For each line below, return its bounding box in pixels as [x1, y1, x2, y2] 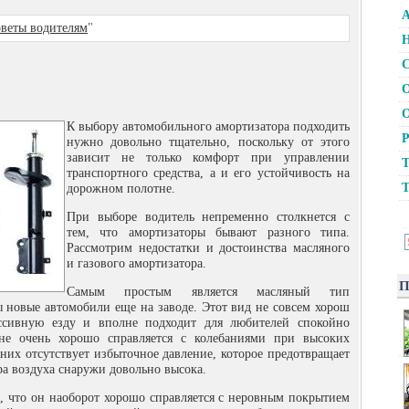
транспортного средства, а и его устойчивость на [67, 166, 350, 180]
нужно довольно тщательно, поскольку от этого [67, 135, 350, 149]
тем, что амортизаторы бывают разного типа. [67, 225, 350, 239]
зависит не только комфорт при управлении [67, 151, 350, 164]
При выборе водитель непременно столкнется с [67, 210, 350, 224]
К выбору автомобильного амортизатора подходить [67, 120, 350, 133]
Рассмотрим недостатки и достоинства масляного [67, 241, 350, 255]
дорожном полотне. [67, 182, 175, 195]
